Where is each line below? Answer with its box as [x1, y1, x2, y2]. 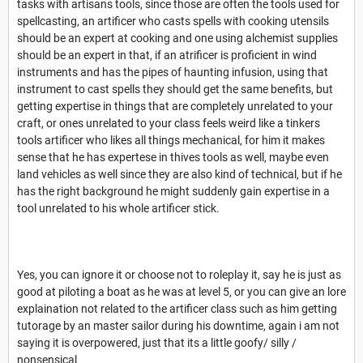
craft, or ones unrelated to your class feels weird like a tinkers [17, 116, 320, 130]
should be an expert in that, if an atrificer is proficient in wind [17, 48, 317, 62]
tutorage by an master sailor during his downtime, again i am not [17, 318, 340, 332]
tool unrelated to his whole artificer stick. [17, 201, 220, 215]
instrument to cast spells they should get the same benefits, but [17, 82, 333, 96]
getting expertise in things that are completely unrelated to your [17, 99, 333, 113]
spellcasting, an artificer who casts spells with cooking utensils [17, 14, 329, 28]
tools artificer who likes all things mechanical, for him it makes [17, 133, 325, 147]
